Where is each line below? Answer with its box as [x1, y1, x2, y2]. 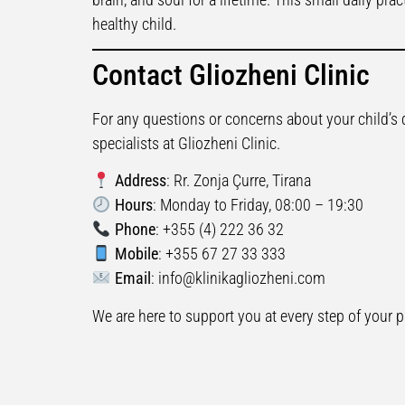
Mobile [114, 244, 158, 264]
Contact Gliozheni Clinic [92, 57, 370, 92]
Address [114, 171, 166, 191]
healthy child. [92, 14, 176, 33]
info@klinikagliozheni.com [157, 268, 325, 288]
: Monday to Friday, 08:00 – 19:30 [152, 195, 363, 215]
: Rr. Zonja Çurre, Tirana [165, 171, 311, 191]
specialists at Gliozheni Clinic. [92, 133, 280, 153]
